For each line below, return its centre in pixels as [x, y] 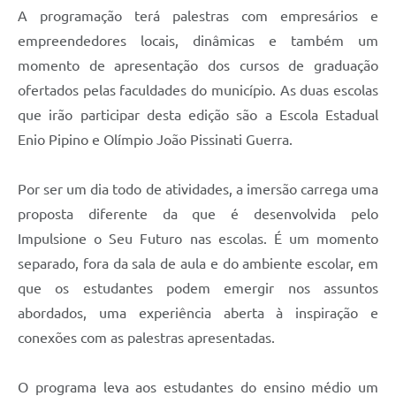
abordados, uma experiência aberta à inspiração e [198, 312]
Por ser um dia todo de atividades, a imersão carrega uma [198, 189]
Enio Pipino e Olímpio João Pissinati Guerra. [157, 139]
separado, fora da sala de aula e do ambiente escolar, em [198, 263]
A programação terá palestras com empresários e [198, 15]
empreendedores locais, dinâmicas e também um [198, 40]
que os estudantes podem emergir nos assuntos [198, 288]
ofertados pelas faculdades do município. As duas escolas [198, 90]
